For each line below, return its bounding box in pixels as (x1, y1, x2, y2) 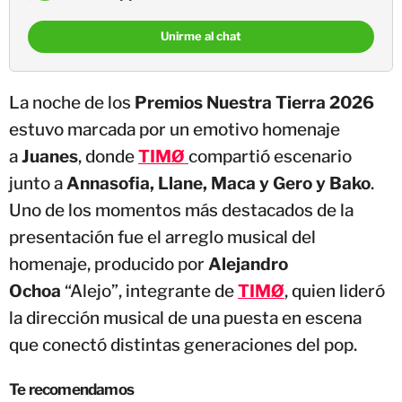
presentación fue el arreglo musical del (9, 226, 316, 248)
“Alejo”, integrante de (65, 280, 238, 301)
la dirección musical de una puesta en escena (9, 307, 362, 328)
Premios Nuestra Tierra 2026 (135, 92, 374, 113)
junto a (9, 172, 66, 194)
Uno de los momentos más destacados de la (9, 199, 354, 221)
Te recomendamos (9, 380, 134, 398)
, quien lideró (284, 280, 385, 301)
